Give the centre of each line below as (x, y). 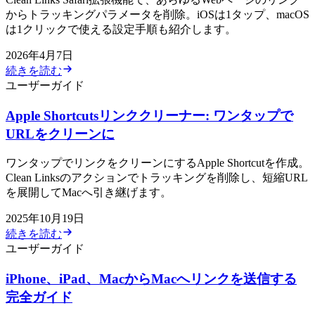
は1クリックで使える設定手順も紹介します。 (121, 29)
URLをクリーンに (60, 134)
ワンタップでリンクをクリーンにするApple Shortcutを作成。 (157, 163)
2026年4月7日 (39, 55)
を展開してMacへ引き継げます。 (89, 193)
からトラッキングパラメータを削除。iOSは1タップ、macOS (157, 14)
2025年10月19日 (45, 219)
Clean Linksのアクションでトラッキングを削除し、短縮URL (157, 178)
